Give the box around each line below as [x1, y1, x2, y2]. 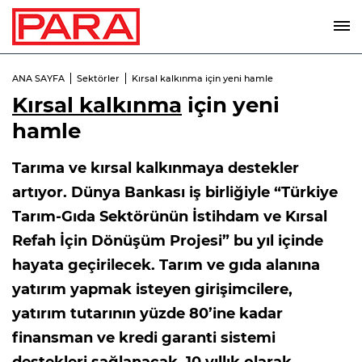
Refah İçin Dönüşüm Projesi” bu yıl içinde [12, 232, 323, 250]
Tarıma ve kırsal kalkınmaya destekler [12, 159, 299, 177]
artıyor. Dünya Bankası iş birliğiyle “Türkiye [12, 183, 338, 201]
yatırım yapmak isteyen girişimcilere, [12, 280, 293, 298]
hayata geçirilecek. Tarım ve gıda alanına [12, 256, 320, 274]
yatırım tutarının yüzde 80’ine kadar [12, 305, 283, 322]
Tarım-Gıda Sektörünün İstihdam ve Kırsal [12, 208, 327, 225]
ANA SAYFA [12, 73, 65, 84]
